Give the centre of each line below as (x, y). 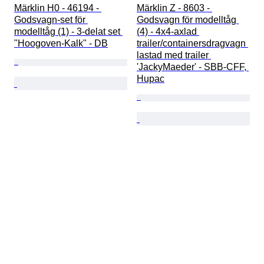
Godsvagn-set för (51, 20)
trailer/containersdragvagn (192, 44)
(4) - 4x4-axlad (168, 32)
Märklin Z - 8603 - (174, 8)
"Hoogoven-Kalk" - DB (61, 44)
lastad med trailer (174, 55)
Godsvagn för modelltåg (188, 20)
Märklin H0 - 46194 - (58, 8)
